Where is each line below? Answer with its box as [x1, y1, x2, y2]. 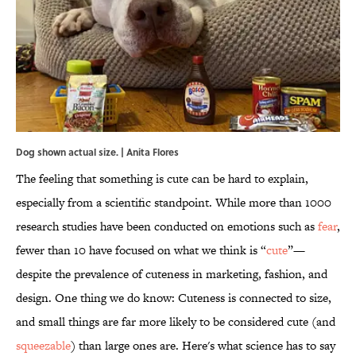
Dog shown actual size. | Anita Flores [16, 145, 179, 160]
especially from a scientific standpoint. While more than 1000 [16, 194, 331, 211]
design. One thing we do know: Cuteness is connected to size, [16, 289, 331, 307]
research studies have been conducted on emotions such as [16, 218, 318, 235]
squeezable [16, 337, 71, 354]
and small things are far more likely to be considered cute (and [16, 313, 335, 331]
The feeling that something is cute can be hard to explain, [16, 170, 308, 188]
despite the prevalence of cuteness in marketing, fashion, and [16, 265, 327, 283]
